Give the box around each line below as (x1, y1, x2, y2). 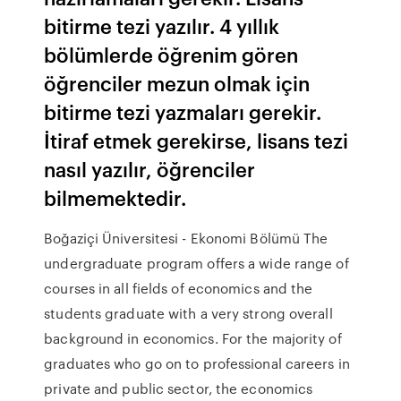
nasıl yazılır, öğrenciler (44, 155, 256, 183)
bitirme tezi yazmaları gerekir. (44, 98, 322, 125)
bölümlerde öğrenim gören (44, 40, 299, 68)
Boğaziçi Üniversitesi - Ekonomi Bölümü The (44, 228, 328, 248)
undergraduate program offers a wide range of (44, 253, 349, 273)
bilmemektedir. (44, 183, 187, 211)
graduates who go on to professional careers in (44, 354, 350, 373)
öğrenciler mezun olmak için (44, 69, 311, 97)
